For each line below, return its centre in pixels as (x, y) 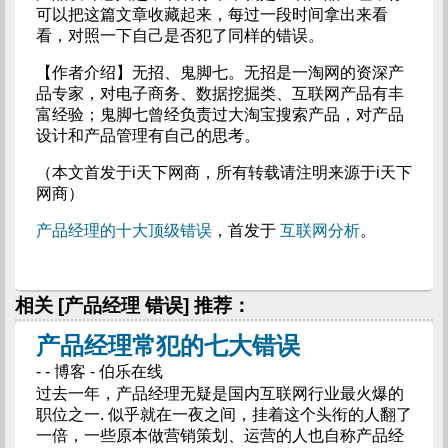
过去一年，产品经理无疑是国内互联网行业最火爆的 (219, 393)
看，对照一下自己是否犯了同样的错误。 (179, 35)
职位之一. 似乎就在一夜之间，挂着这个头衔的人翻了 (223, 414)
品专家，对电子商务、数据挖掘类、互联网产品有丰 (219, 93)
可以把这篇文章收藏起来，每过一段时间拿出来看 (211, 14)
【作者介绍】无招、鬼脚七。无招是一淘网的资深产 (219, 72)
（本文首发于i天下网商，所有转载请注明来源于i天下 (223, 172)
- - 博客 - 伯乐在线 (99, 371)
